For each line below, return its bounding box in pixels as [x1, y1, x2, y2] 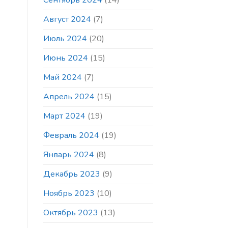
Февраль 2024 [43, 130, 99, 141]
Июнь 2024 [43, 52, 88, 64]
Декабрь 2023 [43, 168, 100, 180]
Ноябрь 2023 [43, 188, 95, 199]
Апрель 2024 [43, 91, 95, 103]
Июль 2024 [43, 33, 87, 45]
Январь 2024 [43, 149, 94, 161]
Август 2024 [43, 14, 91, 25]
